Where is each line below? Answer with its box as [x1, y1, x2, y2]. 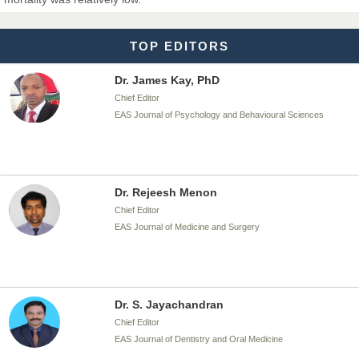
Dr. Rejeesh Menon [114, 186, 217, 199]
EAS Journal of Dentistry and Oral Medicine [114, 334, 283, 344]
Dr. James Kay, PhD [114, 74, 220, 87]
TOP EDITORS [130, 39, 229, 53]
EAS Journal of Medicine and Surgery [114, 222, 260, 232]
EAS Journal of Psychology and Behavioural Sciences [114, 110, 324, 119]
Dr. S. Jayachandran [114, 298, 224, 311]
